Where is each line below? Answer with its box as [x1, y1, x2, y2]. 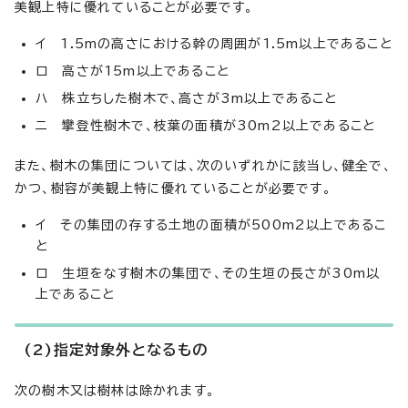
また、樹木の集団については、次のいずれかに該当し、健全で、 [15, 159, 392, 172]
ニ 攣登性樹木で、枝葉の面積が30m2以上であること [36, 119, 376, 132]
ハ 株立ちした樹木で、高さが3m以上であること [36, 92, 338, 105]
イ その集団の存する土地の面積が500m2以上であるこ [36, 219, 387, 231]
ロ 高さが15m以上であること [36, 65, 229, 77]
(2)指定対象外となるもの [24, 342, 209, 357]
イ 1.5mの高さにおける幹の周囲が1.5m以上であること [36, 37, 393, 50]
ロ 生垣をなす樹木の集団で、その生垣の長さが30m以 [36, 267, 381, 280]
